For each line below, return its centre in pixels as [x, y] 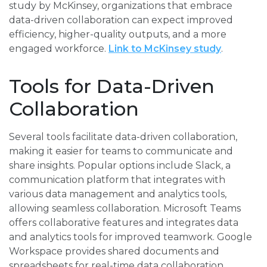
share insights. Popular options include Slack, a [120, 166]
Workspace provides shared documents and [114, 252]
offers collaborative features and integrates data [124, 223]
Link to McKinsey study [165, 49]
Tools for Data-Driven [112, 86]
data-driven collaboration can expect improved [121, 20]
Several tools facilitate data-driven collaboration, [123, 137]
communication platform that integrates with [117, 180]
